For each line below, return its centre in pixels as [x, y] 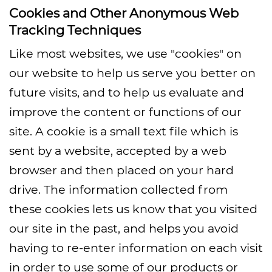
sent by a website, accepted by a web [118, 151]
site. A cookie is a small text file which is [124, 131]
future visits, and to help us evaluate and [127, 92]
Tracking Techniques [75, 30]
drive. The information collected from [118, 189]
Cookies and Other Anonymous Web [124, 13]
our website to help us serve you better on [132, 73]
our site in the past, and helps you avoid [124, 228]
